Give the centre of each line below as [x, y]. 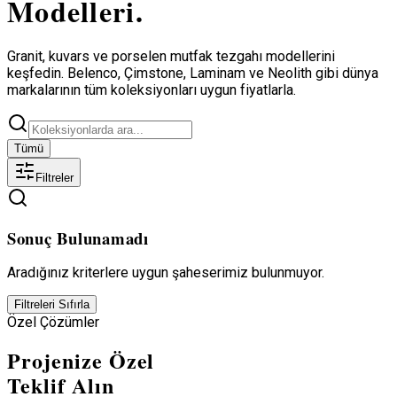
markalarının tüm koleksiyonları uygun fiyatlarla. [152, 90]
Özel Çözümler [53, 323]
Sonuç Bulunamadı [78, 237]
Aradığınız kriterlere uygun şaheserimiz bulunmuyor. [166, 273]
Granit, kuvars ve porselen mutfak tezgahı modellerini [171, 56]
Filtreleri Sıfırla [52, 305]
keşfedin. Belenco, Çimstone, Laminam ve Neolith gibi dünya [193, 73]
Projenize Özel [81, 361]
